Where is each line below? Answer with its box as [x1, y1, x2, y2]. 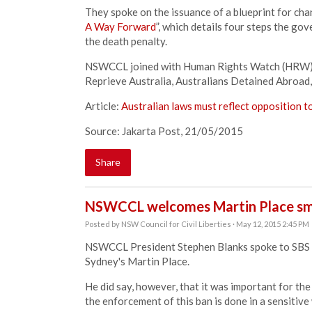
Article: [85, 100, 121, 112]
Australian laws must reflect [121, 100, 251, 112]
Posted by [85, 219, 121, 228]
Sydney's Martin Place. [85, 255, 192, 267]
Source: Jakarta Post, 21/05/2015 [85, 125, 243, 137]
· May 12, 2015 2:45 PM [231, 219, 309, 228]
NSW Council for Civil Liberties [121, 219, 231, 228]
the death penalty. [85, 35, 167, 47]
